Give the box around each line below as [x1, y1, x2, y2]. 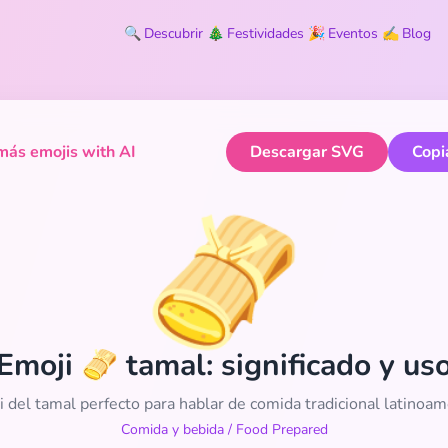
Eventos [328, 24, 378, 43]
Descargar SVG [250, 141, 364, 163]
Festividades [227, 24, 304, 43]
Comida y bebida [120, 420, 224, 439]
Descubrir [144, 24, 203, 43]
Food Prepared [235, 420, 328, 439]
